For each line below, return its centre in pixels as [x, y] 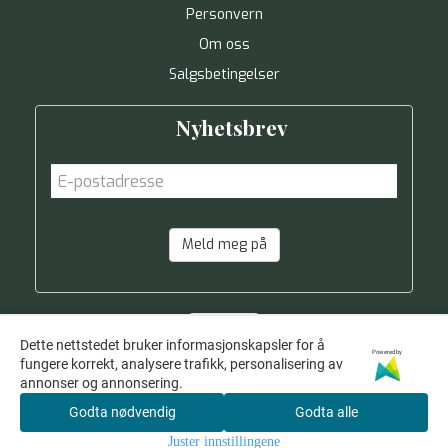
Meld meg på [224, 245]
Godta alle [326, 412]
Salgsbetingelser [224, 75]
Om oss [224, 45]
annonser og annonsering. [101, 383]
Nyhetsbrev [231, 127]
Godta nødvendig [122, 412]
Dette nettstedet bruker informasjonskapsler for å [172, 345]
